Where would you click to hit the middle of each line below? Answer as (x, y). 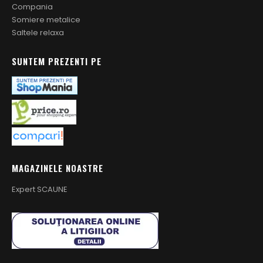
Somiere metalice (46, 19)
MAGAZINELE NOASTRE (58, 168)
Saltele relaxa (38, 32)
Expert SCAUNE (40, 190)
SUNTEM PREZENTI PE (57, 61)
